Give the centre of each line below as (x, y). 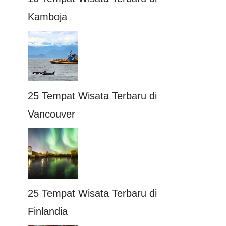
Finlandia (48, 211)
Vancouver (51, 114)
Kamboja (47, 17)
